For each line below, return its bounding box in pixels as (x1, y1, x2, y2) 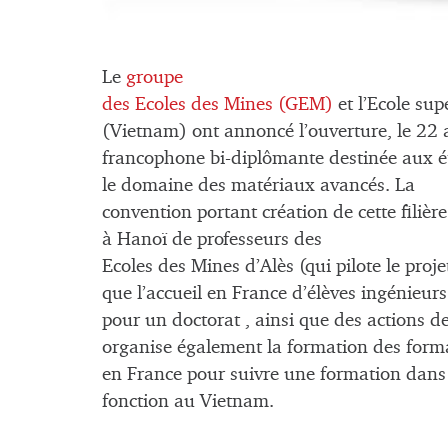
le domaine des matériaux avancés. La (102, 176, 415, 196)
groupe (126, 68, 183, 88)
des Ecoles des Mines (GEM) (102, 95, 333, 115)
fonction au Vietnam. (102, 392, 274, 412)
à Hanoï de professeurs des (102, 230, 322, 250)
